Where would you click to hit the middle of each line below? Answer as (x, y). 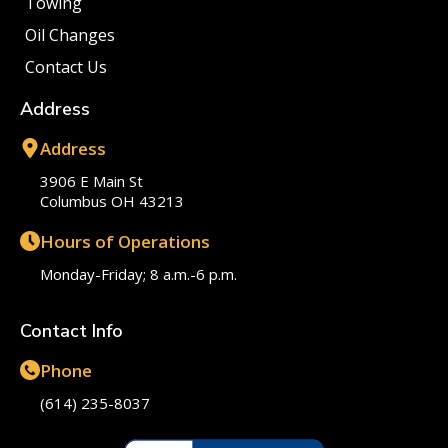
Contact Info (71, 331)
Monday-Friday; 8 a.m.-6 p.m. (138, 274)
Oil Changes (70, 35)
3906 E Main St (91, 181)
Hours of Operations (125, 242)
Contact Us (66, 67)
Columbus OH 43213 (112, 201)
